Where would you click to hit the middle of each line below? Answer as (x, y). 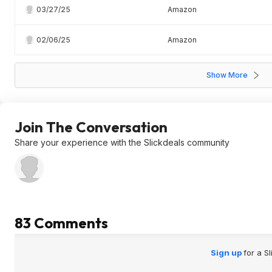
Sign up (227, 253)
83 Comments (61, 223)
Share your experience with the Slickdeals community (122, 142)
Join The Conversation (91, 127)
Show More (227, 75)
